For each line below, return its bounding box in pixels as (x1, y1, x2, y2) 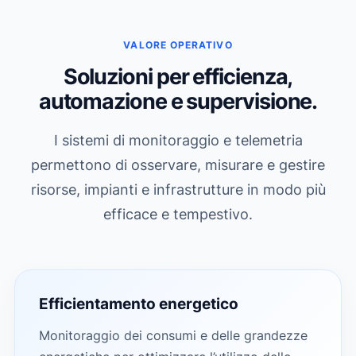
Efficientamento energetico (39, 294, 238, 313)
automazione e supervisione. (38, 88, 318, 114)
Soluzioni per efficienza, (63, 64, 293, 90)
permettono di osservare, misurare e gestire (31, 157, 325, 173)
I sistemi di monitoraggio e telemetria (53, 132, 303, 149)
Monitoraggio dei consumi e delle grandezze (39, 328, 308, 343)
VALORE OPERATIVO (123, 39, 233, 51)
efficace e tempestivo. (103, 206, 253, 222)
